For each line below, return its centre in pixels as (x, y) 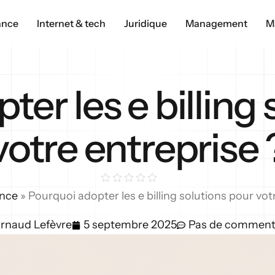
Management (216, 23)
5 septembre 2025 (130, 225)
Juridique (145, 23)
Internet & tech (71, 23)
